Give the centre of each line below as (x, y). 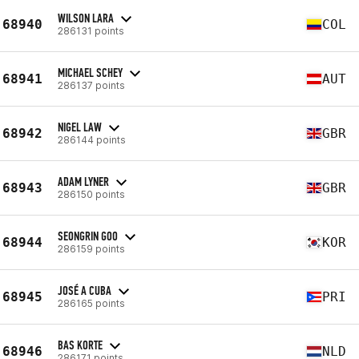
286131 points (91, 30)
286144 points (92, 139)
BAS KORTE (80, 345)
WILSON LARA (86, 18)
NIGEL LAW (80, 127)
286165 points (91, 303)
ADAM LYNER (83, 181)
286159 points (91, 248)
